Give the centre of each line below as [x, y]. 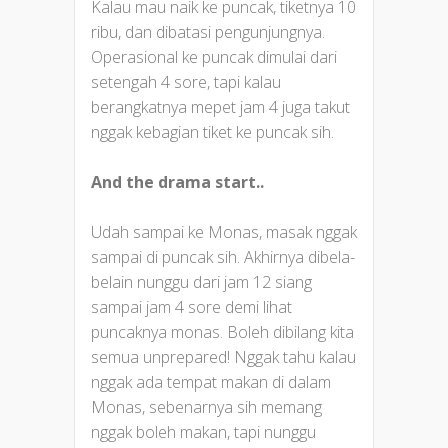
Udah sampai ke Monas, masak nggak [224, 231]
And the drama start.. [177, 181]
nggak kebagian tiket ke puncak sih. [212, 131]
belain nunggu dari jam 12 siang [201, 281]
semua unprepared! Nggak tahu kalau [223, 356]
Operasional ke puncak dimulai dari [214, 56]
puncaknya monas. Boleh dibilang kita [222, 331]
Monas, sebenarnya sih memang [206, 406]
